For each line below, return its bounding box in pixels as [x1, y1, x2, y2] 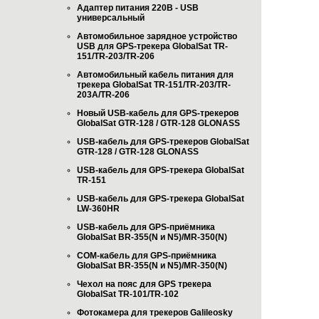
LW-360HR [77, 204, 120, 214]
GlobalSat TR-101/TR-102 [77, 289, 179, 299]
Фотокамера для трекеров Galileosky [77, 308, 233, 318]
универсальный [77, 13, 145, 23]
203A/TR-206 [77, 90, 130, 100]
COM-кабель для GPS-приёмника [77, 251, 216, 261]
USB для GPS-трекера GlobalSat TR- [77, 41, 228, 51]
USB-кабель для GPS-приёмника [77, 222, 215, 232]
